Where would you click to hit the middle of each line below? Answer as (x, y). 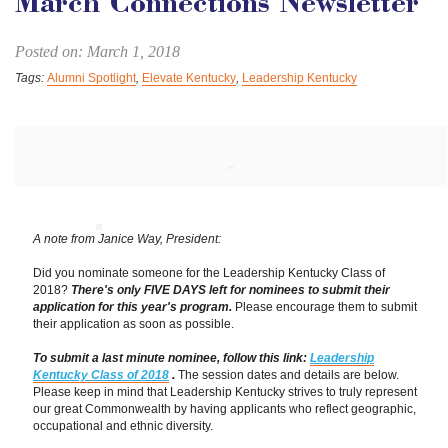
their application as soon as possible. (133, 324)
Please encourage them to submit (326, 307)
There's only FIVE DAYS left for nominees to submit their (230, 290)
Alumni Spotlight (91, 78)
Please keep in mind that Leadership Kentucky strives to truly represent (225, 392)
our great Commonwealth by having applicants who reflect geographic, (224, 409)
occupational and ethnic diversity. (123, 426)
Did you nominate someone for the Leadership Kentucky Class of (209, 273)
